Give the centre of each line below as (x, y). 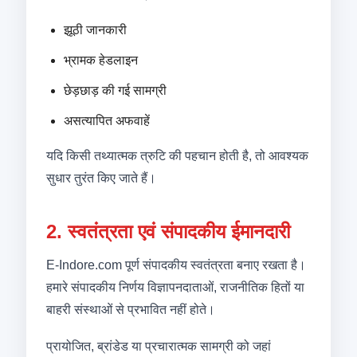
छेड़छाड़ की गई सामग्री (115, 90)
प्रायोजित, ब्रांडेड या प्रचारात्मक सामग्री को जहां (158, 346)
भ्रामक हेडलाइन (100, 60)
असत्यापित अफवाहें (106, 121)
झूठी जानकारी (95, 30)
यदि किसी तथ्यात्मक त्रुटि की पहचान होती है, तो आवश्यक (177, 156)
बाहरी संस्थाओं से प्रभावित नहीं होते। (130, 310)
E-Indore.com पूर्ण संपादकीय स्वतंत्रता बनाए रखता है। (176, 265)
